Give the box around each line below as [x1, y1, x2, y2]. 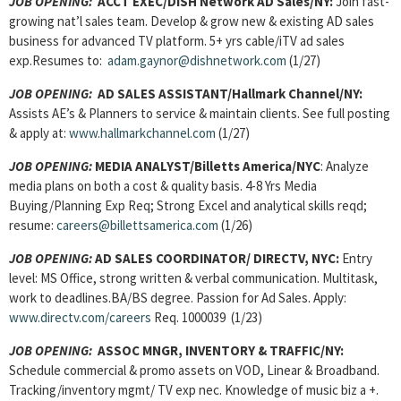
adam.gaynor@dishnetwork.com [107, 52, 286, 69]
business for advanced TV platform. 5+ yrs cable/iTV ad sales [9, 32, 345, 49]
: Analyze [320, 158, 369, 175]
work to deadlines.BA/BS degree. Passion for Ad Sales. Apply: [9, 289, 346, 306]
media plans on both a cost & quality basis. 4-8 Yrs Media [9, 177, 317, 194]
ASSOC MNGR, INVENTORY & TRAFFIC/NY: [92, 342, 344, 359]
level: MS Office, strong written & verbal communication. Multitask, [9, 269, 378, 286]
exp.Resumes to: [9, 52, 107, 69]
